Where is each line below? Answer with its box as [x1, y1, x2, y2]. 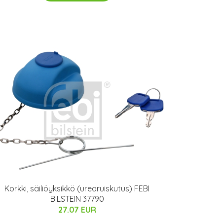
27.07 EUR [58, 204, 96, 215]
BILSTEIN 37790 [50, 193, 104, 204]
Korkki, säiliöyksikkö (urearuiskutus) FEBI [4, 183, 149, 193]
